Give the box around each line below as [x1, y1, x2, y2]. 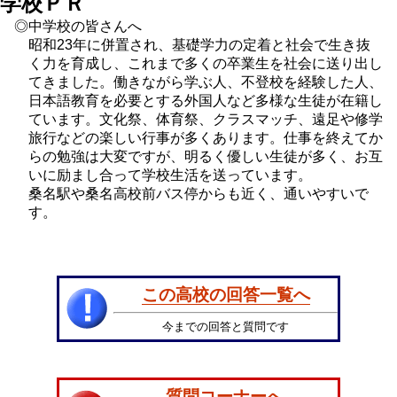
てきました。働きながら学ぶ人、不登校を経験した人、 [28, 74, 383, 90]
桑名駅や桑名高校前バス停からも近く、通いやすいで [28, 185, 369, 201]
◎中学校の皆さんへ [14, 18, 142, 34]
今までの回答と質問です [162, 319, 289, 333]
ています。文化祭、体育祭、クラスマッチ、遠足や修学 [28, 111, 383, 127]
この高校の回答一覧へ [141, 284, 310, 304]
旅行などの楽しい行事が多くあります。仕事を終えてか [28, 129, 383, 145]
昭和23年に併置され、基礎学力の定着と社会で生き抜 [28, 36, 370, 52]
